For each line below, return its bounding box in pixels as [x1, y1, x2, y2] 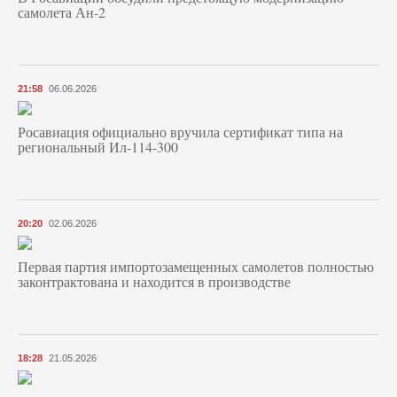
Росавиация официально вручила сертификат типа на [18, 121, 343, 141]
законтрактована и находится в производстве [18, 271, 291, 291]
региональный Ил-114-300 [18, 136, 178, 156]
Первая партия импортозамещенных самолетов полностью [18, 256, 374, 276]
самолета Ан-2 [18, 2, 105, 21]
